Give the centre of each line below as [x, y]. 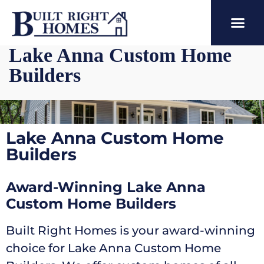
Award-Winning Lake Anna [106, 187]
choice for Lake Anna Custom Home [113, 248]
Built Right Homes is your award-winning [131, 231]
